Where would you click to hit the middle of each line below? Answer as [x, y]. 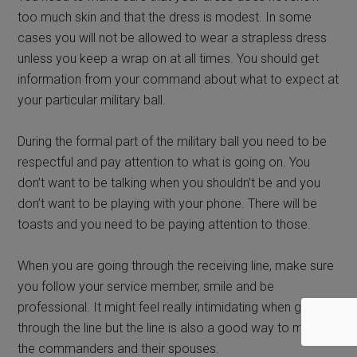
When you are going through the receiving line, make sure [176, 265]
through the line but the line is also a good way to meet [170, 328]
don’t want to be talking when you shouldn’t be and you [169, 182]
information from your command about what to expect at [178, 79]
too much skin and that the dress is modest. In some [165, 17]
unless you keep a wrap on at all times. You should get [169, 58]
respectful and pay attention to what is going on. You [164, 162]
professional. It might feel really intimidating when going [172, 307]
